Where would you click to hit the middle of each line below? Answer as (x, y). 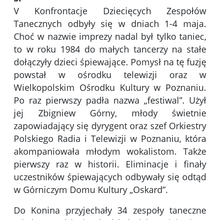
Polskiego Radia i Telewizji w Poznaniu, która (110, 139)
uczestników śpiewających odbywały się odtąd (110, 177)
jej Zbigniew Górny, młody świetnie (110, 113)
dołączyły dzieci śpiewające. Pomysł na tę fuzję (110, 62)
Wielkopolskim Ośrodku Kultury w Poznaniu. (110, 88)
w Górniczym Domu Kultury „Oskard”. (91, 190)
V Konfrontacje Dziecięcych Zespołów (110, 11)
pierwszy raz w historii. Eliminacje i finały (110, 164)
